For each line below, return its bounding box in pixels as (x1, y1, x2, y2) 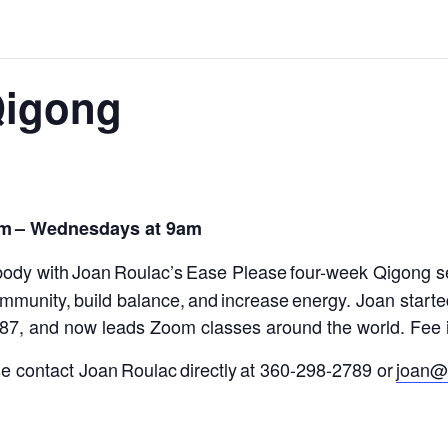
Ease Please (186, 258, 287, 284)
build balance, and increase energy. (74, 286, 356, 312)
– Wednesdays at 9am (15, 215, 202, 241)
